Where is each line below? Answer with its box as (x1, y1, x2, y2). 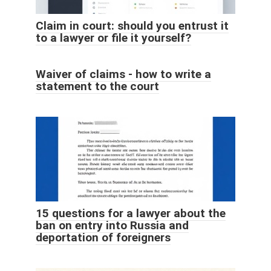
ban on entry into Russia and (36, 218, 189, 233)
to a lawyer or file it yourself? (36, 31, 191, 45)
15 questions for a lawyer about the (36, 206, 226, 221)
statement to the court (36, 79, 159, 94)
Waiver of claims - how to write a (36, 67, 211, 82)
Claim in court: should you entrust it (36, 19, 229, 33)
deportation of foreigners (36, 230, 171, 245)
